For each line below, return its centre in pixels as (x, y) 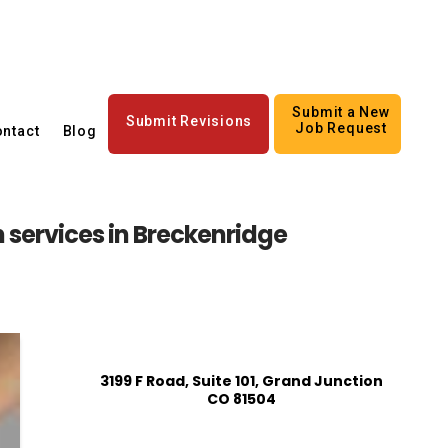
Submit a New (341, 111)
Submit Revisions (189, 120)
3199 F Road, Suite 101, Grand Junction (241, 380)
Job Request (341, 127)
